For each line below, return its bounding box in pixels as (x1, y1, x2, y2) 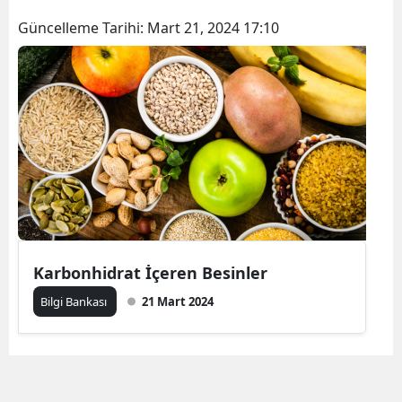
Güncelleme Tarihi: (18, 17, 147, 38)
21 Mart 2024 (142, 293, 214, 310)
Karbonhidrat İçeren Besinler (33, 261, 267, 284)
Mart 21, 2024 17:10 (147, 17, 279, 38)
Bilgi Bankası (40, 293, 109, 310)
